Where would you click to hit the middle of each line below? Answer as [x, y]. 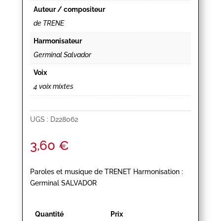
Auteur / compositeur [69, 10]
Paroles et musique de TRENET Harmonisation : [106, 172]
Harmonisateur [57, 41]
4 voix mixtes [53, 87]
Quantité [49, 214]
